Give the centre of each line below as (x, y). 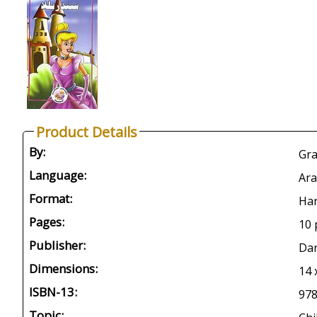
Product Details (87, 132)
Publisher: (57, 245)
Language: (58, 175)
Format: (51, 198)
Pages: (47, 222)
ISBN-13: (53, 292)
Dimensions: (63, 269)
